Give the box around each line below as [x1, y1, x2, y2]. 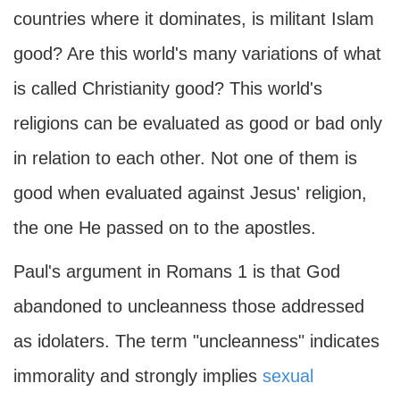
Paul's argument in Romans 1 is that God [13, 262, 340, 281]
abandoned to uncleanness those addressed [13, 296, 364, 316]
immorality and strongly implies [13, 366, 262, 386]
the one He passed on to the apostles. [13, 218, 316, 237]
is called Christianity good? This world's [13, 79, 322, 98]
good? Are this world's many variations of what [13, 44, 381, 63]
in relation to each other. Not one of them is [13, 148, 357, 168]
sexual [262, 366, 313, 386]
